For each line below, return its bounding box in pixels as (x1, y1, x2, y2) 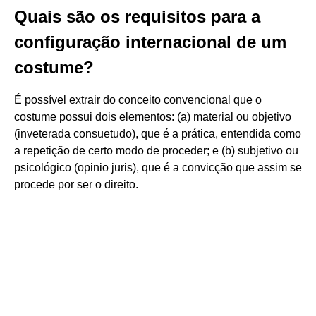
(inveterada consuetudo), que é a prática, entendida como (14, 128, 301, 140)
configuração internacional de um (14, 32, 286, 51)
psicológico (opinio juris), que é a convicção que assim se (14, 162, 302, 174)
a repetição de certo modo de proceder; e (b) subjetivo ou (14, 145, 298, 157)
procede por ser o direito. (14, 178, 138, 190)
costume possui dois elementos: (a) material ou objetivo (14, 111, 291, 123)
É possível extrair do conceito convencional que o (14, 94, 262, 106)
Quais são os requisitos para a (14, 7, 260, 26)
